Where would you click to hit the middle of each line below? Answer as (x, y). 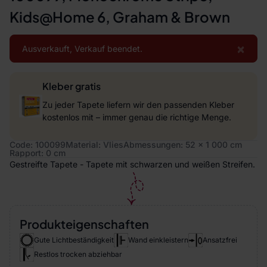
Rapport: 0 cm (38, 153)
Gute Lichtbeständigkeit (74, 240)
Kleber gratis (71, 86)
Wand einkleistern (158, 240)
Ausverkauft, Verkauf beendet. (82, 49)
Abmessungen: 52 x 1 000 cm (183, 145)
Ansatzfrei (220, 240)
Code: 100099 (38, 145)
